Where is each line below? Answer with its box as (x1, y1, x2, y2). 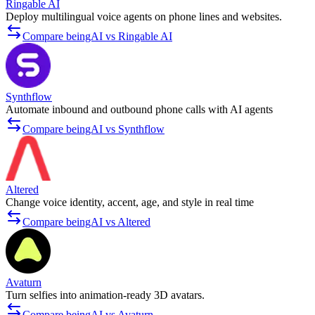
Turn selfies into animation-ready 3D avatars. (6, 289, 205, 302)
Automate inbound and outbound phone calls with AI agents (6, 103, 273, 116)
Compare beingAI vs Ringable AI (22, 30, 172, 43)
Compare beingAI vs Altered (22, 216, 150, 229)
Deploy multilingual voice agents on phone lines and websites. (6, 11, 282, 23)
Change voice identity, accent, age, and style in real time (6, 196, 254, 209)
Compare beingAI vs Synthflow (22, 123, 165, 136)
